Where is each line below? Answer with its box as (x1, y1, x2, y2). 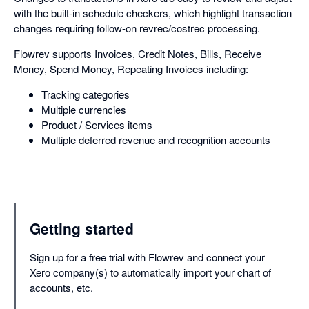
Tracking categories (41, 86, 130, 101)
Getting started (30, 217, 134, 239)
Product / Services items (41, 117, 152, 132)
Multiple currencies (41, 101, 126, 117)
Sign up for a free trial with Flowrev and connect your (30, 249, 265, 264)
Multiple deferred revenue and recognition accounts (41, 132, 270, 147)
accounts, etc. (30, 279, 93, 295)
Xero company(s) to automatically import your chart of (30, 264, 271, 279)
